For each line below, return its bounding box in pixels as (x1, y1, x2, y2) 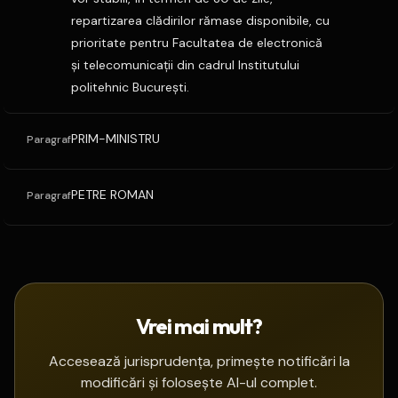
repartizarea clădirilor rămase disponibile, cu (71, 12, 330, 28)
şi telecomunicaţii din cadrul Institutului (71, 57, 299, 73)
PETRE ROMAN (71, 187, 154, 203)
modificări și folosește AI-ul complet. (81, 373, 317, 392)
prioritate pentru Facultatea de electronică (71, 35, 322, 51)
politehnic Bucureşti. (71, 79, 189, 95)
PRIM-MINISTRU (71, 131, 160, 147)
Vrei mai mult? (136, 313, 262, 339)
